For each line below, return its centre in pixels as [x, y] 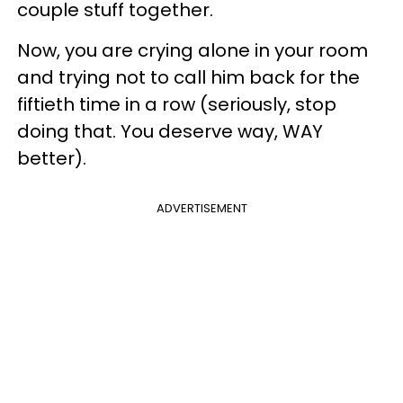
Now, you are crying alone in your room [193, 50]
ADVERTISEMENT [201, 208]
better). [52, 158]
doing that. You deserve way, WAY [170, 131]
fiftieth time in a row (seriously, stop [177, 104]
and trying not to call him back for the [188, 77]
